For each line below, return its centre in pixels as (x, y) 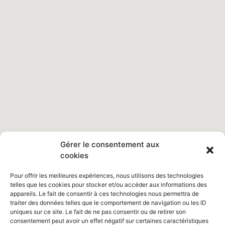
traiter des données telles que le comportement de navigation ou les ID (108, 203)
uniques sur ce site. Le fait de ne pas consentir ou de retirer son (98, 212)
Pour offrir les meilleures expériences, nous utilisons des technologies (107, 176)
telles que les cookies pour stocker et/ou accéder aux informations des (108, 185)
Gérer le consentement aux (110, 144)
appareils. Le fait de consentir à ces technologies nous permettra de (104, 194)
